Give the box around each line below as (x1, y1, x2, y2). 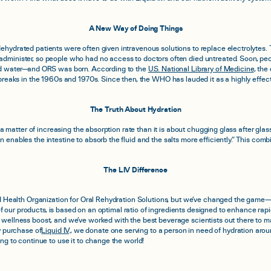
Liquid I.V (41, 227, 70, 235)
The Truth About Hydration (90, 106, 181, 114)
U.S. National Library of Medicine (148, 65, 254, 73)
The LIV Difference (103, 166, 168, 174)
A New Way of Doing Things (88, 25, 183, 33)
